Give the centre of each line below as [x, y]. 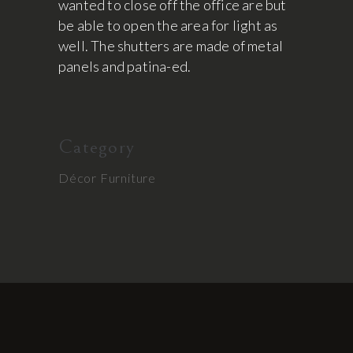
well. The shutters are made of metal [171, 45]
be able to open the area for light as [168, 25]
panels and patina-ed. [125, 66]
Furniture [128, 177]
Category [97, 147]
